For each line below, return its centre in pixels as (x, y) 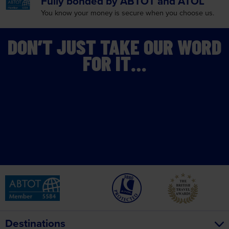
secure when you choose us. (167, 12)
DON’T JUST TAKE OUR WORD (114, 46)
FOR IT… (114, 63)
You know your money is (80, 12)
